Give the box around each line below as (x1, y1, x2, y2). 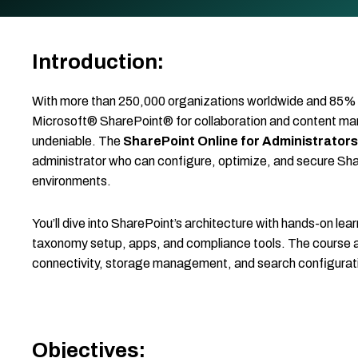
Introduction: (32, 50, 164, 73)
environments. (32, 174, 111, 189)
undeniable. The (32, 134, 123, 149)
